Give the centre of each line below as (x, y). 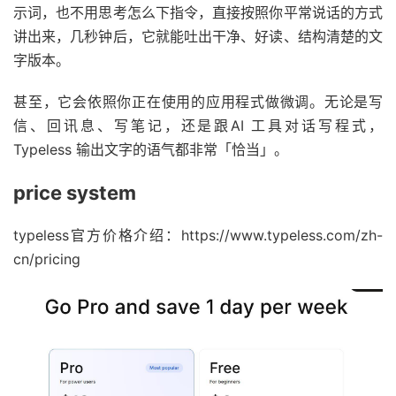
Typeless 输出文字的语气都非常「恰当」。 (151, 149)
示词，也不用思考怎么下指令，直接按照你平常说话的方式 (198, 12)
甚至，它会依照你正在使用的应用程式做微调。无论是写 (198, 101)
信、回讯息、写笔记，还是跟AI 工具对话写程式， (198, 125)
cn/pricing (47, 259)
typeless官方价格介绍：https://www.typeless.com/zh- (198, 235)
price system (75, 192)
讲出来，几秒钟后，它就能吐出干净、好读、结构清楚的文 (198, 36)
